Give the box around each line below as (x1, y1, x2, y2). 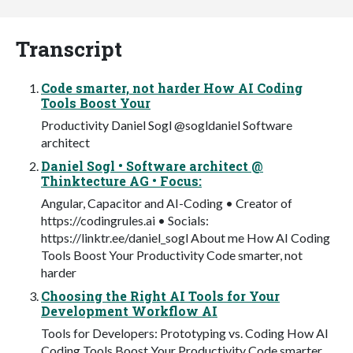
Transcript (16, 34, 122, 62)
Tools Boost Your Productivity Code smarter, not (41, 247, 303, 262)
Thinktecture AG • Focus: (41, 172, 202, 189)
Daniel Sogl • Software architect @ (41, 157, 263, 174)
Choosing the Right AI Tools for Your (41, 287, 280, 304)
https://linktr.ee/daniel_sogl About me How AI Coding (41, 229, 330, 245)
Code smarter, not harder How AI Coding (41, 79, 303, 96)
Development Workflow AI (41, 302, 217, 319)
